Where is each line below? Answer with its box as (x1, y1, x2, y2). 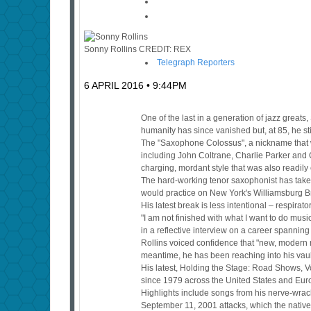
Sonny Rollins (84, 44, 137, 55)
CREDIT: (139, 44, 171, 55)
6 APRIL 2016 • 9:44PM (84, 80, 187, 92)
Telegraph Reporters (157, 58, 235, 68)
